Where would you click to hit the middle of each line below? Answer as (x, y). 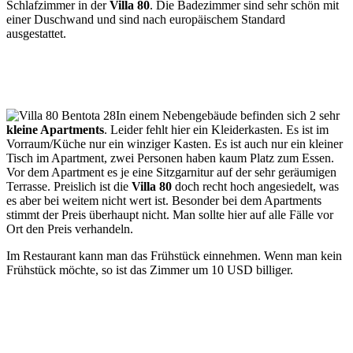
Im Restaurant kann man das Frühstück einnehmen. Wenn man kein (174, 256)
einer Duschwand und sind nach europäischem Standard (146, 20)
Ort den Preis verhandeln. (70, 229)
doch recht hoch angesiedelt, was (255, 187)
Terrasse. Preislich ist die (69, 187)
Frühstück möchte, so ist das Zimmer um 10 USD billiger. (150, 270)
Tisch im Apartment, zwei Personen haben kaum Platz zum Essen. (170, 158)
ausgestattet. (36, 34)
